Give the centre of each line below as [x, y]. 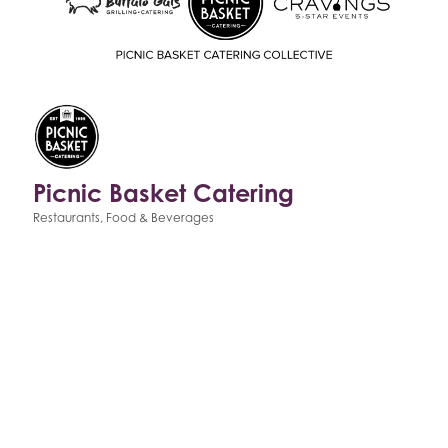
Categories [63, 230]
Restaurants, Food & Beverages [123, 217]
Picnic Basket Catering [163, 192]
